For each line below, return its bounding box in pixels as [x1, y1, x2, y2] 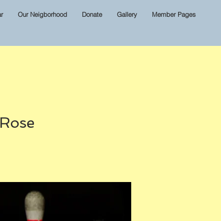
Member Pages [152, 10, 196, 18]
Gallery [117, 10, 137, 18]
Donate [82, 10, 102, 18]
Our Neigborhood [18, 10, 67, 18]
